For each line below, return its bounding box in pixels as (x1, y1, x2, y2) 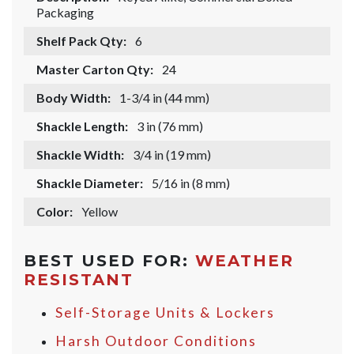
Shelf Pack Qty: (36, 33, 126, 49)
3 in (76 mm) (137, 119, 203, 134)
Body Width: (36, 90, 111, 106)
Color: (36, 204, 73, 220)
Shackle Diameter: (36, 175, 143, 191)
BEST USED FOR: (24, 251, 195, 271)
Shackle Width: (36, 147, 124, 163)
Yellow (81, 204, 118, 220)
